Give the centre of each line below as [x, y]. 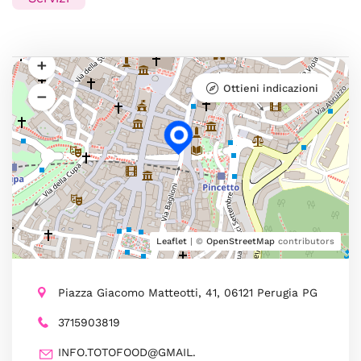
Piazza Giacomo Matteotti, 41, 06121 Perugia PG [188, 293]
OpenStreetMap [241, 241]
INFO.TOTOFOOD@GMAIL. [127, 352]
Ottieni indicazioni [271, 88]
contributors [305, 241]
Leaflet [172, 241]
